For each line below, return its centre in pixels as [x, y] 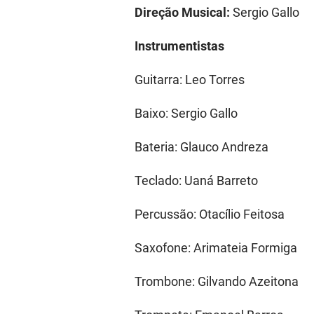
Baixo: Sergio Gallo [186, 114]
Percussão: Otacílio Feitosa [210, 214]
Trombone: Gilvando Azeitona [217, 282]
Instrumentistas [179, 46]
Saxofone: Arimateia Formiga [216, 248]
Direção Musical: [184, 13]
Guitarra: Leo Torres [190, 80]
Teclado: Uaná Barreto [196, 181]
